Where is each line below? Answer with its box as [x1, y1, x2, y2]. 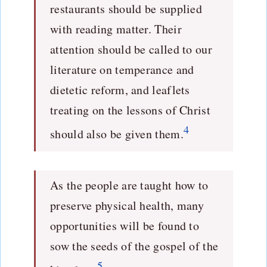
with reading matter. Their [50, 20, 182, 37]
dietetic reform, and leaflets [50, 81, 190, 98]
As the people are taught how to [50, 176, 209, 193]
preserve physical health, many [50, 197, 204, 213]
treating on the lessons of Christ [50, 101, 210, 118]
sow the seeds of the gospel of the [50, 237, 219, 254]
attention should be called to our [50, 41, 212, 57]
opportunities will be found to [50, 217, 200, 234]
